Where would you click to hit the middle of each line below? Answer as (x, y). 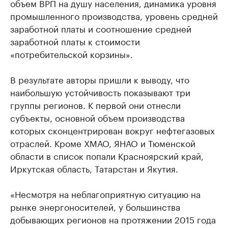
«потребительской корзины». (72, 53)
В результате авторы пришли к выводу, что (100, 79)
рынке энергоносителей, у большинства (95, 206)
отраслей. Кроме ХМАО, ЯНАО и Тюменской (103, 142)
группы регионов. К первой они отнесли (95, 104)
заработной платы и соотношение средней (101, 28)
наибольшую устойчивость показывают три (100, 92)
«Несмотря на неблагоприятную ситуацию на (105, 193)
